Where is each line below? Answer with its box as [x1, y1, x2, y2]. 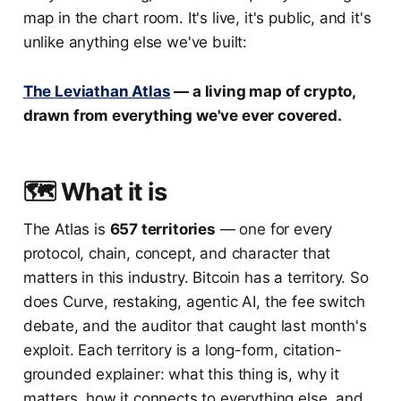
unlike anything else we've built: [22, 33, 248, 52]
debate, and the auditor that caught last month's [22, 317, 367, 336]
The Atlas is [22, 220, 110, 239]
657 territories [109, 220, 216, 239]
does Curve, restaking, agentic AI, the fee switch [22, 293, 365, 311]
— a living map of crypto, [170, 82, 356, 101]
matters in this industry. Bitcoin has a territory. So [22, 269, 369, 287]
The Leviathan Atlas [22, 82, 171, 101]
